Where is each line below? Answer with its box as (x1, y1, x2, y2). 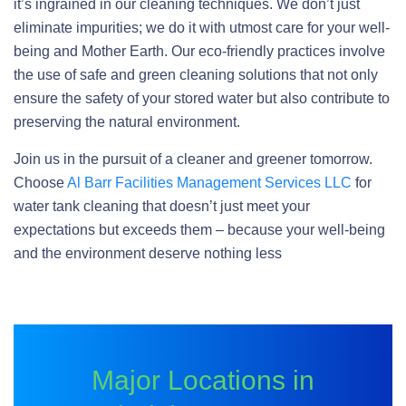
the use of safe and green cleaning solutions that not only (14, 67, 378, 82)
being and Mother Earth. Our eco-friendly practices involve (14, 43, 385, 59)
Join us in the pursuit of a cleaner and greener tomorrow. (14, 151, 372, 167)
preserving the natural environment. (14, 114, 240, 130)
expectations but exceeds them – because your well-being (14, 222, 385, 237)
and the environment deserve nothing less (14, 246, 282, 261)
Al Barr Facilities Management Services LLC (67, 175, 352, 190)
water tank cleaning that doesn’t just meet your (14, 198, 310, 214)
